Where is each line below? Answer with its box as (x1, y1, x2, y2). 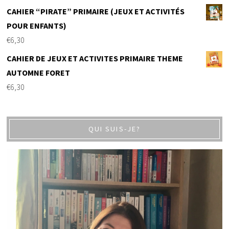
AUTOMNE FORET (7, 67, 71, 78)
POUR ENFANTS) (7, 20, 67, 31)
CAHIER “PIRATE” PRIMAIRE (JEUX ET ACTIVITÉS (7, 6, 185, 17)
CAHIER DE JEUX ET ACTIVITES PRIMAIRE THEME (7, 53, 184, 64)
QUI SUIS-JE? (88, 124, 141, 134)
